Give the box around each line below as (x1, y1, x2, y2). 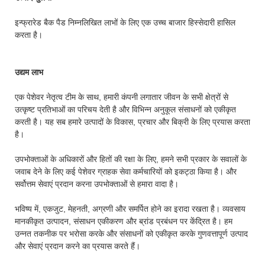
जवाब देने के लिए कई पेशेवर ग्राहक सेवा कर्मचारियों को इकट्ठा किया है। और (15, 166, 237, 176)
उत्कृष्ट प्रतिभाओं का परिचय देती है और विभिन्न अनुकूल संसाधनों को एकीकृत (15, 104, 236, 114)
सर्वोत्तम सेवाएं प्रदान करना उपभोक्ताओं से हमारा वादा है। (15, 179, 179, 189)
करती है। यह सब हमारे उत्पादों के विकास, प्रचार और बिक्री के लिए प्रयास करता (15, 117, 250, 127)
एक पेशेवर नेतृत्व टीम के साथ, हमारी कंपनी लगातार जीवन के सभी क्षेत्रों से (15, 92, 228, 102)
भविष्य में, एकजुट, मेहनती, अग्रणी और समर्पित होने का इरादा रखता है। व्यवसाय (15, 203, 245, 214)
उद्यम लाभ (15, 67, 43, 77)
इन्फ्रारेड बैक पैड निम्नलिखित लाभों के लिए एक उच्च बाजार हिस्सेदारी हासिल (15, 17, 235, 27)
